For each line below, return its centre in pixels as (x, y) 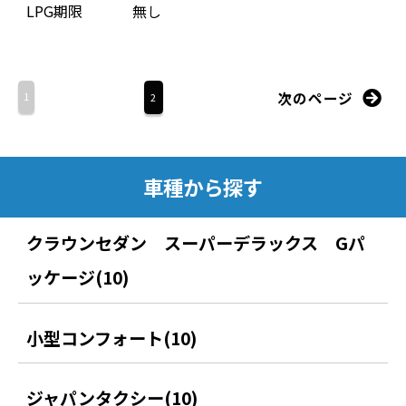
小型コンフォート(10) (112, 337)
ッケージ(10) (78, 276)
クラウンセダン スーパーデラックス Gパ (196, 242)
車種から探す (203, 187)
